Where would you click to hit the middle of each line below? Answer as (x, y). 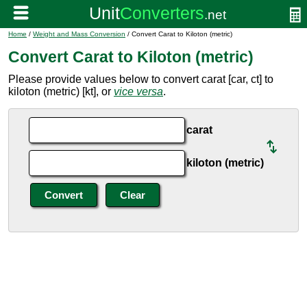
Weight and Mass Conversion (79, 34)
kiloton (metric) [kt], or (61, 91)
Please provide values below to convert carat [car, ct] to (141, 79)
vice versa (138, 91)
